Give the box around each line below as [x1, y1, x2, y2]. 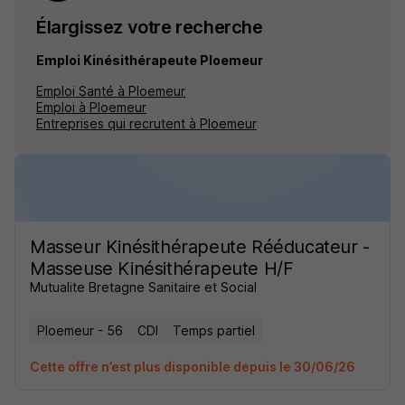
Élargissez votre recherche [36, 16, 263, 38]
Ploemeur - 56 [37, 323, 123, 338]
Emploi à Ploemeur [36, 99, 146, 115]
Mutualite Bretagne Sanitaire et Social [30, 279, 257, 295]
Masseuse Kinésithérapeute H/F [30, 258, 294, 279]
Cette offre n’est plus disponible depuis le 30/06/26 [30, 359, 355, 374]
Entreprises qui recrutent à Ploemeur [36, 116, 257, 131]
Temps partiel [173, 323, 255, 338]
